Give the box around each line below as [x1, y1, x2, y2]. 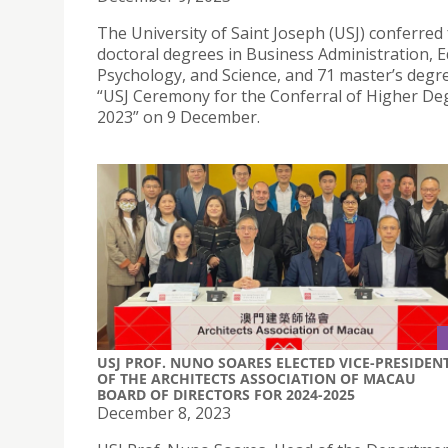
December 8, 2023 [97, 401, 231, 424]
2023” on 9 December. [97, 106, 260, 129]
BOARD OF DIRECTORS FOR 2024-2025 [97, 384, 355, 404]
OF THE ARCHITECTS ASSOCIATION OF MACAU [97, 368, 416, 388]
